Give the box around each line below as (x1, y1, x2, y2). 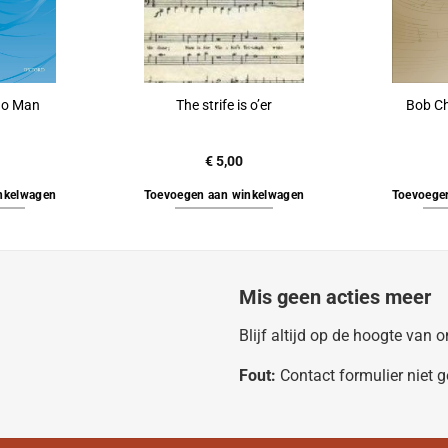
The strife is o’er (176, 97, 272, 115)
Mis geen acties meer (239, 284, 431, 309)
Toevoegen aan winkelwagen (143, 187, 305, 202)
